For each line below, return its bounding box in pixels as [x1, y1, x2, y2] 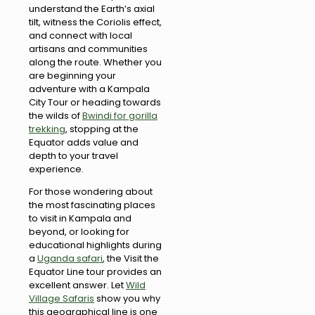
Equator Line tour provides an [29, 264, 162, 278]
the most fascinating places [29, 198, 155, 212]
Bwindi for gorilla [82, 108, 157, 122]
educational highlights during [29, 238, 162, 252]
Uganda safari [37, 251, 103, 265]
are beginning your [29, 68, 116, 82]
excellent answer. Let [29, 278, 126, 292]
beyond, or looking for [29, 224, 129, 238]
